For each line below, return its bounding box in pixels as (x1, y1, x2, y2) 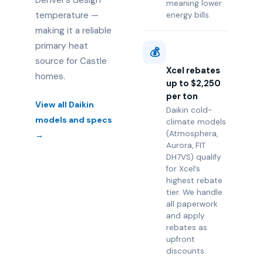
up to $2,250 (166, 77, 221, 89)
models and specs (35, 114, 112, 125)
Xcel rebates (166, 65, 221, 76)
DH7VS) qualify (166, 152, 221, 162)
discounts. (166, 246, 207, 256)
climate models (166, 117, 227, 127)
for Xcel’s (166, 164, 201, 174)
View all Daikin (35, 99, 94, 110)
